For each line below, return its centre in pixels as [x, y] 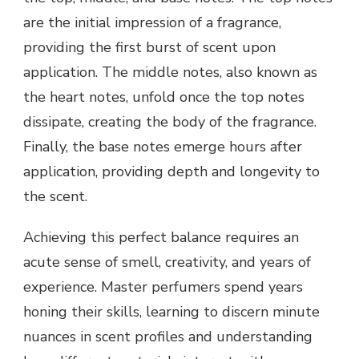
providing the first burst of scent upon [149, 48]
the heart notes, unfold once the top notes [164, 97]
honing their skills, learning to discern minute [171, 312]
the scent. [55, 197]
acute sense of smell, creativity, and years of [167, 262]
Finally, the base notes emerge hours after [163, 147]
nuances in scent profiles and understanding [168, 337]
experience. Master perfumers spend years [163, 287]
